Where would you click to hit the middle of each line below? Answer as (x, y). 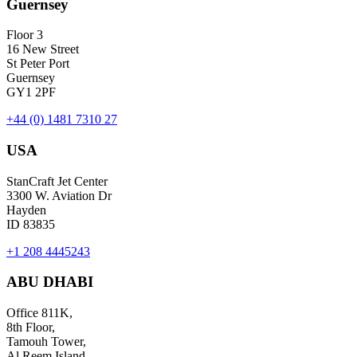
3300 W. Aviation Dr (59, 195)
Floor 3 (25, 35)
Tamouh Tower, (46, 342)
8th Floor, (31, 328)
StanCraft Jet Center (57, 181)
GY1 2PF (31, 92)
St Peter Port (38, 64)
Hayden (26, 210)
